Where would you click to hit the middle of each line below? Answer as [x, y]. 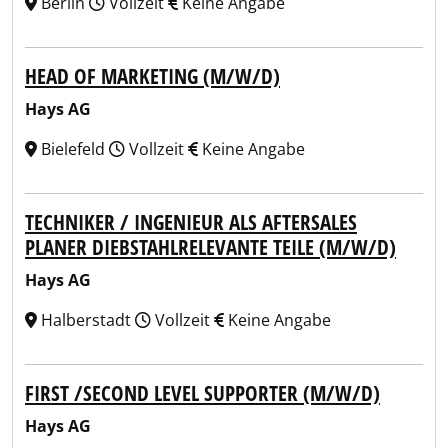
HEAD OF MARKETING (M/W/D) [152, 76]
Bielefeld [73, 149]
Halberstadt [86, 320]
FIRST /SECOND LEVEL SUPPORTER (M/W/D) [202, 393]
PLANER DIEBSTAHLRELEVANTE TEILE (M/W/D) [210, 247]
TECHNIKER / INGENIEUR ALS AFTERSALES [191, 222]
